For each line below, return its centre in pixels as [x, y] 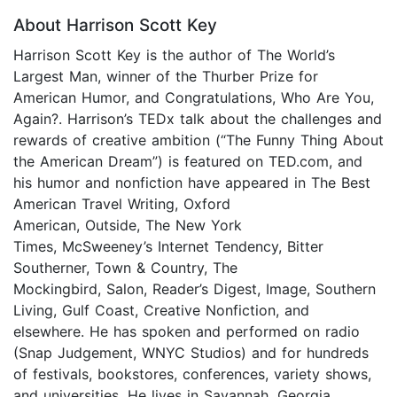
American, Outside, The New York [128, 225]
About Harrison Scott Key [115, 25]
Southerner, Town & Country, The [125, 267]
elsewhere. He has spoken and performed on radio [187, 331]
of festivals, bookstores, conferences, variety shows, [192, 374]
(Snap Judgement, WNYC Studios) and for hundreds [191, 352]
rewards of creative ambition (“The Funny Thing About [198, 140]
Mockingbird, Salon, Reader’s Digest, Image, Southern [195, 288]
